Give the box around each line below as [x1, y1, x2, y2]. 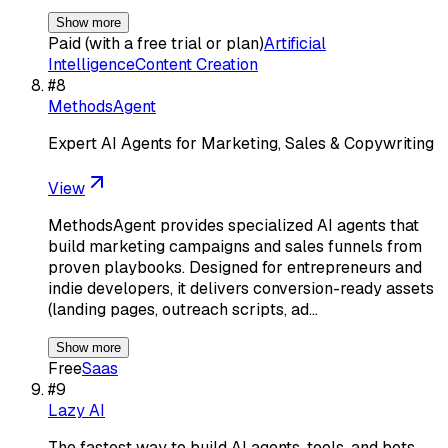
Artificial [264, 32, 326, 54]
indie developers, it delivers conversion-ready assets [48, 277, 434, 299]
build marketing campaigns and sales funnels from [48, 235, 422, 257]
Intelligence [48, 53, 135, 75]
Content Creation [135, 53, 258, 75]
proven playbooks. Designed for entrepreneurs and [48, 256, 422, 278]
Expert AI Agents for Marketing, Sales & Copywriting [48, 132, 434, 154]
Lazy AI [48, 399, 105, 421]
